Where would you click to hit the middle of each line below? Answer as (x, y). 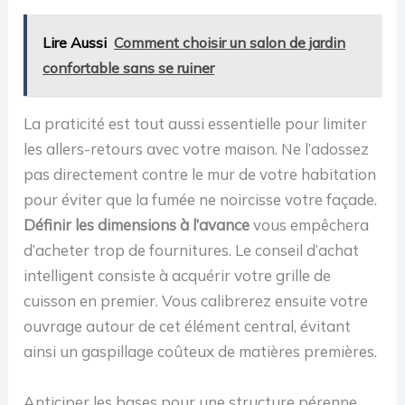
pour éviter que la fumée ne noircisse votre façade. (201, 200)
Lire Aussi (75, 43)
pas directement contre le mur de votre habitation (200, 174)
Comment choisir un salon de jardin (230, 43)
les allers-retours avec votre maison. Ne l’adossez (197, 149)
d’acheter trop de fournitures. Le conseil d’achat (192, 250)
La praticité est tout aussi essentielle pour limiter (196, 124)
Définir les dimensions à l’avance (137, 225)
